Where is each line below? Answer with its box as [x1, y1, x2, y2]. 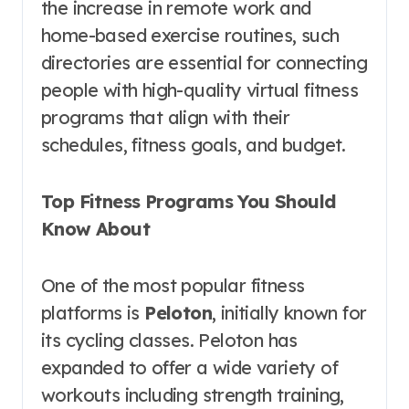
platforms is [41, 301, 145, 324]
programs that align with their [41, 106, 289, 129]
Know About [41, 217, 151, 240]
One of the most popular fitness [41, 274, 305, 297]
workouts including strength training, [41, 383, 344, 406]
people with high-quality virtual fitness [41, 79, 358, 101]
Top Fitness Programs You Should [41, 190, 337, 213]
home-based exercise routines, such [41, 24, 340, 47]
